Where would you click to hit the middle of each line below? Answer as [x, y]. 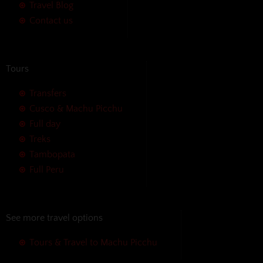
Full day [45, 124]
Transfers [48, 93]
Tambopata [52, 154]
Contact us [51, 20]
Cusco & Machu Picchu [76, 108]
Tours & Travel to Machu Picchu [93, 242]
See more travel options [54, 218]
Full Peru [47, 169]
